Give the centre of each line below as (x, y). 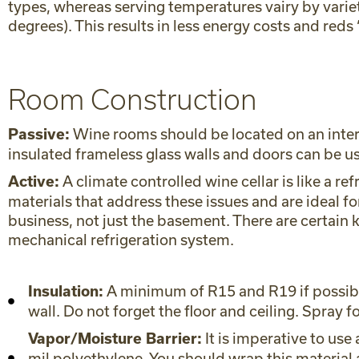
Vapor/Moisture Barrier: (115, 339)
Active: (34, 182)
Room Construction (133, 100)
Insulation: (66, 291)
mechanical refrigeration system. (121, 240)
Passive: (39, 134)
